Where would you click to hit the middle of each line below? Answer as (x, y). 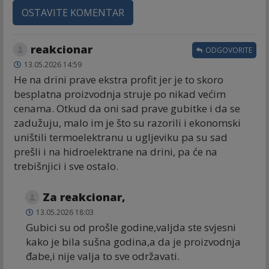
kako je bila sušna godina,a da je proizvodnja (133, 242)
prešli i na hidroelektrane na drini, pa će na (116, 152)
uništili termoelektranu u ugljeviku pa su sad (121, 138)
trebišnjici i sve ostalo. (66, 166)
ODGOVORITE (228, 50)
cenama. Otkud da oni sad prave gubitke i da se (127, 109)
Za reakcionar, (84, 197)
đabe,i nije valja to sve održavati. (103, 256)
